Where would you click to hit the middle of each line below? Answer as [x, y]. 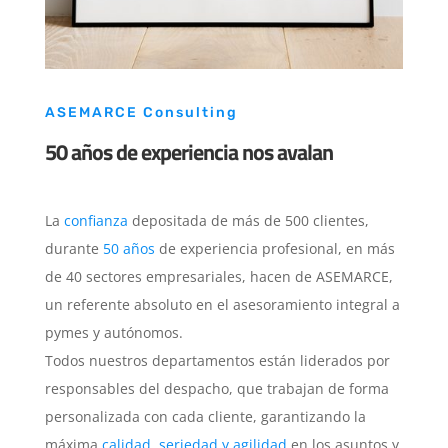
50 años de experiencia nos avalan [188, 152]
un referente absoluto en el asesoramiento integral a [222, 305]
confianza [97, 221]
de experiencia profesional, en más [274, 249]
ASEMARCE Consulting [141, 113]
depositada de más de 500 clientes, [250, 221]
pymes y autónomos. [113, 333]
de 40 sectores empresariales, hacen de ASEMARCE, [218, 277]
